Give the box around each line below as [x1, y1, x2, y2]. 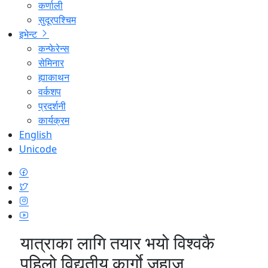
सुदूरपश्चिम [38, 13, 76, 26]
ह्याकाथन [38, 70, 69, 84]
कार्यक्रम [38, 113, 69, 127]
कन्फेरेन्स [38, 41, 69, 55]
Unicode [19, 142, 57, 156]
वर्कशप [38, 84, 61, 98]
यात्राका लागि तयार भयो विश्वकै [20, 230, 215, 254]
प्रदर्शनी [38, 99, 66, 112]
